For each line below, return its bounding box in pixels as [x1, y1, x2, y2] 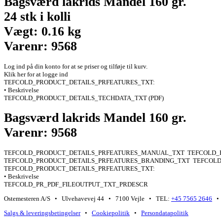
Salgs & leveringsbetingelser [4, 209, 80, 217]
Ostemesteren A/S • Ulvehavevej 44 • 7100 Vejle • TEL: [4, 194, 171, 202]
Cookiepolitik [92, 209, 130, 217]
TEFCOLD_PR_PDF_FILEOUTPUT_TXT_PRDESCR [4, 180, 148, 188]
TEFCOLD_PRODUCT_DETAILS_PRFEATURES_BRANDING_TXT [4, 156, 191, 164]
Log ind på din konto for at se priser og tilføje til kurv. [4, 62, 147, 70]
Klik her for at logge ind [4, 70, 68, 78]
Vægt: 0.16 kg [4, 24, 81, 39]
